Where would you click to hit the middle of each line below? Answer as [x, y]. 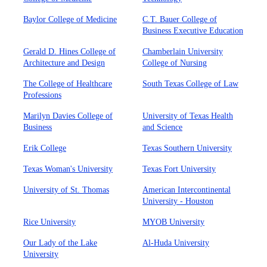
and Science [162, 127]
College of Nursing [175, 63]
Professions [42, 95]
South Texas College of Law [190, 84]
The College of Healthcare [68, 84]
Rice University [49, 222]
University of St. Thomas [66, 190]
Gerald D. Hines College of [69, 52]
